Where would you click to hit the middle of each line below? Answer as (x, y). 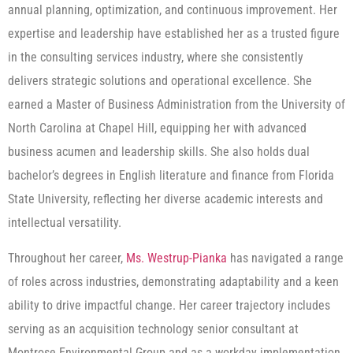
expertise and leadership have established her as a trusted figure (174, 34)
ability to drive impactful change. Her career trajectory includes (169, 305)
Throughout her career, (67, 258)
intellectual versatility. (65, 223)
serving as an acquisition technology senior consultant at (153, 329)
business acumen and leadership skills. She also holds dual (159, 152)
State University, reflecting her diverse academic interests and (165, 199)
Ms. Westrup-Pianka (176, 258)
